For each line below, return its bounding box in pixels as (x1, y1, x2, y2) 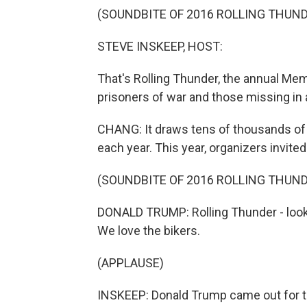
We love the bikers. (97, 223, 200, 238)
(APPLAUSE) (97, 256, 164, 270)
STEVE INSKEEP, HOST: (97, 39, 223, 53)
